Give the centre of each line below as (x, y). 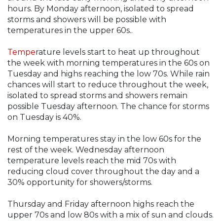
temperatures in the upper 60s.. (70, 31)
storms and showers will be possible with (87, 20)
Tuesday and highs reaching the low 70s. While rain (109, 74)
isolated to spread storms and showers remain (97, 96)
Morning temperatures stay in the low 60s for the (104, 139)
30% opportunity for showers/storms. (80, 183)
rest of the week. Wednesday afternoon (86, 150)
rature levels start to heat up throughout (118, 52)
